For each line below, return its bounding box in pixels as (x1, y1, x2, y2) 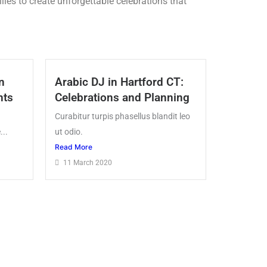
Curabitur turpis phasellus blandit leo (55, 111, 190, 122)
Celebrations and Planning (55, 91, 190, 105)
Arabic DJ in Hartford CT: (55, 75, 184, 89)
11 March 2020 (63, 159, 112, 167)
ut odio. (55, 127, 83, 137)
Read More (55, 142, 92, 152)
